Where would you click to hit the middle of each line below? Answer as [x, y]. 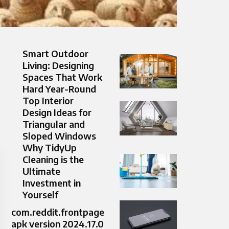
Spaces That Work [62, 77]
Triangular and [54, 124]
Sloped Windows [59, 136]
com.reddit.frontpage [58, 212]
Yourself [40, 195]
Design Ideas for [57, 112]
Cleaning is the [53, 159]
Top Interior [48, 101]
